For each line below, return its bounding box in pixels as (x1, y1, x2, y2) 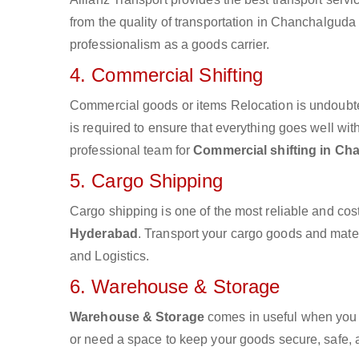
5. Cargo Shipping (70, 170, 223, 192)
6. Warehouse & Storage (70, 276, 280, 297)
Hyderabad (70, 227, 138, 240)
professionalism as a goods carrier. (70, 38, 270, 51)
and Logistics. (70, 249, 150, 263)
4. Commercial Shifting (70, 64, 264, 86)
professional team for (70, 143, 194, 157)
